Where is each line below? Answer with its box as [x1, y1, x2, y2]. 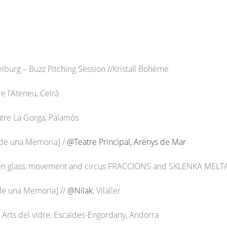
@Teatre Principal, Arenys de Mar [67, 136, 186, 147]
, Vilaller [93, 185, 123, 196]
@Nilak [67, 185, 93, 196]
